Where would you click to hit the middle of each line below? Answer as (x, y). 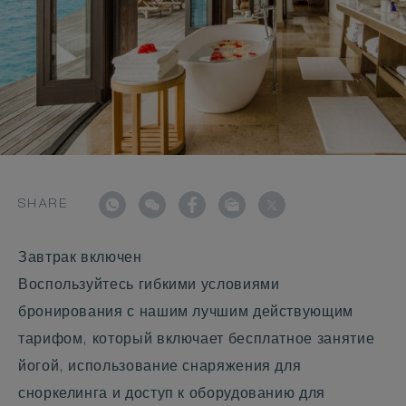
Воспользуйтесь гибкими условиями (149, 286)
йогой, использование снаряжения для (160, 368)
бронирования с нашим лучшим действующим (186, 314)
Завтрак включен (80, 259)
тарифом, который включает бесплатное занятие (197, 341)
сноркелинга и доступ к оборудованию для (172, 395)
